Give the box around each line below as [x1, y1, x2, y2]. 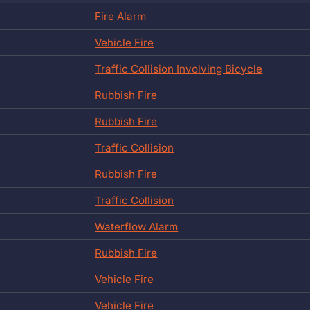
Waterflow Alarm [95, 219, 179, 233]
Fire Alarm [95, 9, 147, 23]
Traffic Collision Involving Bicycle [95, 62, 263, 75]
